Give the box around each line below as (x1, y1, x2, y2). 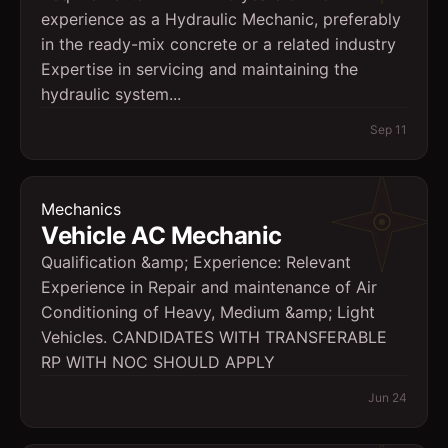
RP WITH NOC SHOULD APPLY (41, 352, 275, 372)
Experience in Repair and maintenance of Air (41, 277, 377, 297)
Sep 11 (370, 122, 407, 137)
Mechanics (41, 199, 121, 219)
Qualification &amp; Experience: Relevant (41, 252, 351, 272)
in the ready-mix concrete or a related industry (41, 34, 396, 54)
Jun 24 (368, 390, 407, 405)
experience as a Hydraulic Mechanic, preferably (41, 9, 401, 29)
